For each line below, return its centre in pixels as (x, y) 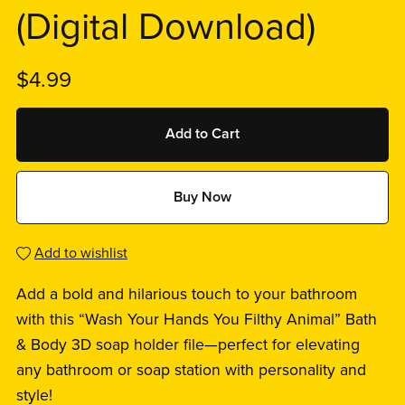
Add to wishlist (80, 254)
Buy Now (202, 197)
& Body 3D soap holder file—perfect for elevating (188, 345)
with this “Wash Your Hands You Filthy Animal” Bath (196, 320)
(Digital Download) (165, 28)
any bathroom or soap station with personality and (191, 371)
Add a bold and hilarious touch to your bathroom (186, 295)
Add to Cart (202, 134)
